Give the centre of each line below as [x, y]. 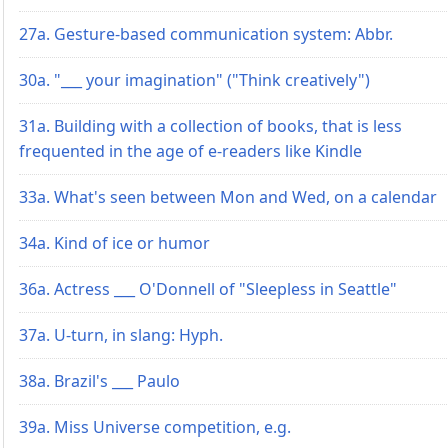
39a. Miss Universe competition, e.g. [155, 426]
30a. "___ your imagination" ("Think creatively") [194, 79]
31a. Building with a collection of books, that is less [210, 125]
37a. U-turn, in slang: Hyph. [121, 334]
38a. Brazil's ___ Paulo [99, 380]
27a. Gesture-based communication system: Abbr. [206, 33]
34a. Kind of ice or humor [114, 242]
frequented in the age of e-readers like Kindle [190, 150]
